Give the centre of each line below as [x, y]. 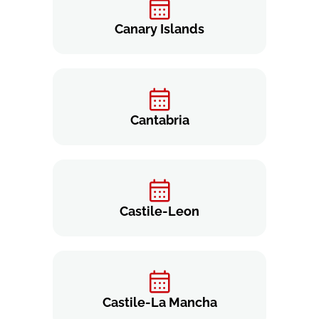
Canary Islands [159, 29]
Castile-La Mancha [159, 303]
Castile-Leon [159, 211]
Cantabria [159, 120]
